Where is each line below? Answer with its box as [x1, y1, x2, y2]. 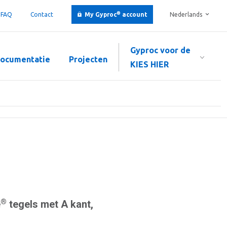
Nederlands [170, 11, 202, 18]
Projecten [69, 55, 107, 64]
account [121, 11, 147, 18]
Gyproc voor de [130, 46, 191, 55]
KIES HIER [130, 60, 169, 69]
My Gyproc [85, 11, 117, 18]
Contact [30, 11, 53, 18]
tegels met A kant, [7, 198, 93, 210]
